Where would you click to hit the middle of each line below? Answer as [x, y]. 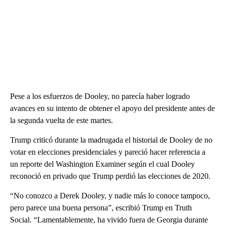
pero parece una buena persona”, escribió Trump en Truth [101, 207]
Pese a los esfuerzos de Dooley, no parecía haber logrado [100, 96]
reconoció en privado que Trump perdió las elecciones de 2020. [110, 176]
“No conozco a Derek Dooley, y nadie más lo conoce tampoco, [110, 195]
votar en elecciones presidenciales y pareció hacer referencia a [108, 152]
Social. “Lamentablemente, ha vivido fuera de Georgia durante [109, 219]
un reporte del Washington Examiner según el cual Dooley [102, 164]
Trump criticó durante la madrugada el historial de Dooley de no [111, 140]
